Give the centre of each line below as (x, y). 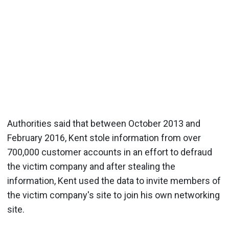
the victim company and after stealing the (91, 166)
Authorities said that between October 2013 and (104, 123)
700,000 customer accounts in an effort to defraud (110, 152)
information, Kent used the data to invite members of (114, 180)
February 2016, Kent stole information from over (104, 138)
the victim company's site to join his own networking (113, 195)
